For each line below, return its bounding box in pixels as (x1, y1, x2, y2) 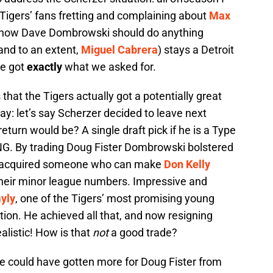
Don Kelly (164, 158, 210, 171)
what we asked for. (62, 60, 156, 74)
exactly (27, 60, 62, 74)
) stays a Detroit (158, 43, 234, 57)
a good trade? (108, 226, 177, 239)
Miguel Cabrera (81, 43, 158, 57)
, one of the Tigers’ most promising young (15, 192, 214, 205)
